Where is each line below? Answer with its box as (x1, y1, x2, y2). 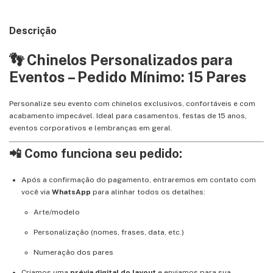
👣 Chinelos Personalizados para (9, 51, 233, 68)
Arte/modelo (34, 207, 80, 216)
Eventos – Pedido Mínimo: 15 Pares (9, 68, 247, 85)
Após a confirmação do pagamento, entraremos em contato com (21, 175, 256, 184)
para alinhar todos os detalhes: (91, 187, 205, 196)
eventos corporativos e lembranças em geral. (9, 123, 172, 132)
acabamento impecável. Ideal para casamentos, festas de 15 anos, (9, 111, 247, 120)
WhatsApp (52, 187, 91, 196)
